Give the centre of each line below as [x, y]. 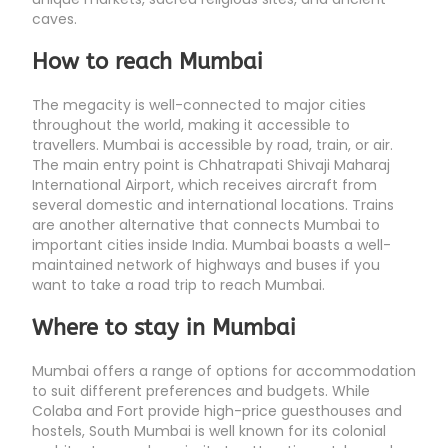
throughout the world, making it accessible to [191, 125]
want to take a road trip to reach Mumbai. [178, 285]
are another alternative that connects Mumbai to [206, 225]
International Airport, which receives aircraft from [204, 185]
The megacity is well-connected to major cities [199, 105]
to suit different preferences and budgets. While [201, 391]
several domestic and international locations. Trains [213, 205]
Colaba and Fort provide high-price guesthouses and [217, 411]
